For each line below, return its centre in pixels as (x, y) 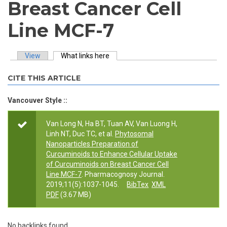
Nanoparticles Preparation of (92, 144)
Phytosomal (134, 134)
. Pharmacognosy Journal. (123, 174)
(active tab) (128, 56)
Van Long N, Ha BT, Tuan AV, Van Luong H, (112, 124)
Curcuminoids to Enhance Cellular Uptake (112, 154)
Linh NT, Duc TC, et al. (80, 134)
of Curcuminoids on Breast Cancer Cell (107, 164)
